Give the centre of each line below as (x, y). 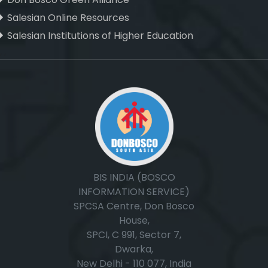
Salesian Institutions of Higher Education (100, 36)
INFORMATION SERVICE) (134, 192)
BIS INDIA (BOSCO (134, 177)
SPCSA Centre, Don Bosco (134, 206)
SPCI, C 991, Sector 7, (134, 235)
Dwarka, (134, 249)
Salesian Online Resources (68, 18)
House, (134, 220)
